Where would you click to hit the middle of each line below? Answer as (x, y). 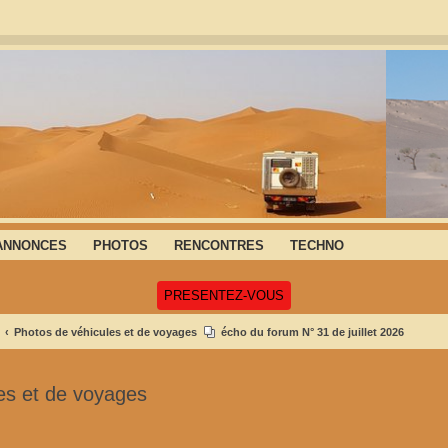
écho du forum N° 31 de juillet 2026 (312, 331)
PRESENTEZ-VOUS (224, 295)
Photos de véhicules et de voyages (105, 331)
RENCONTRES (219, 245)
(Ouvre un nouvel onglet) (354, 294)
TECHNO (317, 245)
